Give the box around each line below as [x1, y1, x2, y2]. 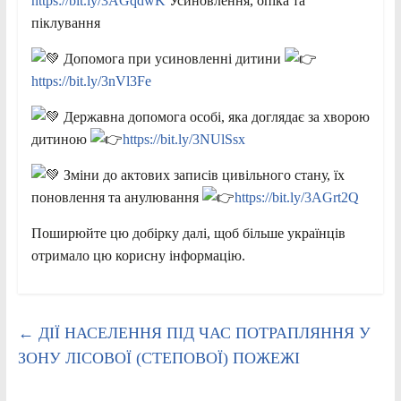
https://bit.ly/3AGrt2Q [234, 190, 359, 206]
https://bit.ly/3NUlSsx [122, 132, 245, 148]
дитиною [30, 132, 90, 148]
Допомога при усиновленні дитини [59, 51, 285, 67]
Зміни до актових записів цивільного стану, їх [59, 167, 345, 183]
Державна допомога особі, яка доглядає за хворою [59, 109, 370, 125]
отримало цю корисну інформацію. [30, 248, 245, 264]
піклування [30, 15, 100, 31]
